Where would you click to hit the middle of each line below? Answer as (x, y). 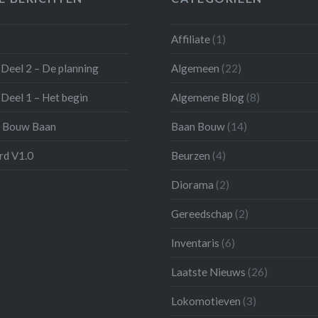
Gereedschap (202, 214)
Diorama (193, 185)
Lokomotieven (206, 301)
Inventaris (196, 243)
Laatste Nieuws (209, 272)
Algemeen (196, 68)
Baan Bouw (198, 127)
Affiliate (191, 39)
